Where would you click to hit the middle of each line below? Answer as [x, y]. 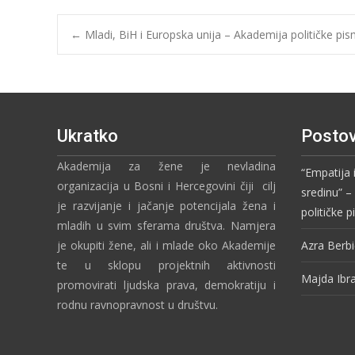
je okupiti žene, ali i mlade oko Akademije [166, 245]
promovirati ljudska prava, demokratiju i [166, 284]
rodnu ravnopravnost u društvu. [137, 304]
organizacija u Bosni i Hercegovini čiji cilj [166, 185]
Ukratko [88, 136]
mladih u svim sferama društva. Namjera [166, 225]
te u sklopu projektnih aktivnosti [166, 265]
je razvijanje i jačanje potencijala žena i [166, 205]
